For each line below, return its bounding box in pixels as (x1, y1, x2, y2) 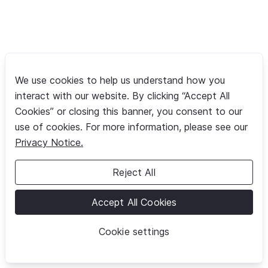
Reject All (112, 166, 156, 178)
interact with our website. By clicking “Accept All (15, 90, 230, 102)
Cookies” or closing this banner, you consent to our (15, 105, 242, 117)
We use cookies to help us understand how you (15, 74, 225, 86)
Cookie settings (98, 226, 170, 237)
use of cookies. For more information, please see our (15, 121, 248, 133)
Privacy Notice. (15, 136, 83, 148)
